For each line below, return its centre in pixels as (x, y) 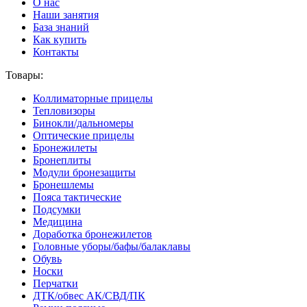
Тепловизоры (64, 110)
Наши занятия (66, 14)
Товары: (24, 75)
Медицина (58, 221)
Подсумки (57, 209)
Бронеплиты (62, 160)
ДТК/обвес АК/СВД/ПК (89, 295)
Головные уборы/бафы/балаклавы (112, 246)
